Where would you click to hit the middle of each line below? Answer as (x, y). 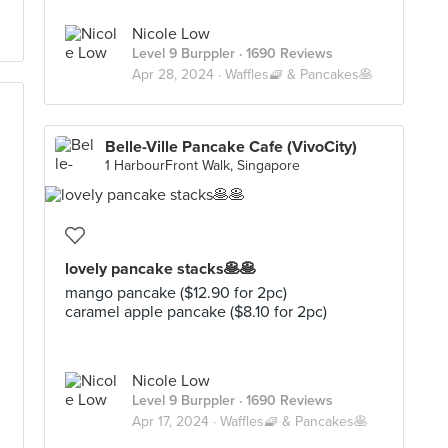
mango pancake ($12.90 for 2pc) (176, 293)
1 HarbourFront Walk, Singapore (202, 165)
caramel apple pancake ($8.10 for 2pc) (196, 312)
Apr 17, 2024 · (176, 421)
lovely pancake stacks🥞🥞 (160, 269)
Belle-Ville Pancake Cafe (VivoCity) (231, 147)
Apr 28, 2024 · (178, 74)
